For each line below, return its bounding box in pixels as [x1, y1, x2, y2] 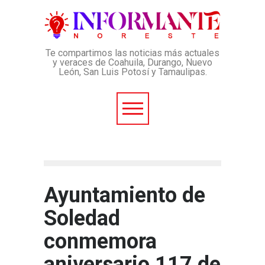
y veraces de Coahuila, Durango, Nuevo [53, 57, 212, 68]
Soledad [44, 206, 120, 231]
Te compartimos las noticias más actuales [46, 47, 219, 59]
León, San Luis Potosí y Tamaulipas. [58, 66, 207, 77]
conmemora [44, 229, 157, 254]
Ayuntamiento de [44, 183, 205, 208]
